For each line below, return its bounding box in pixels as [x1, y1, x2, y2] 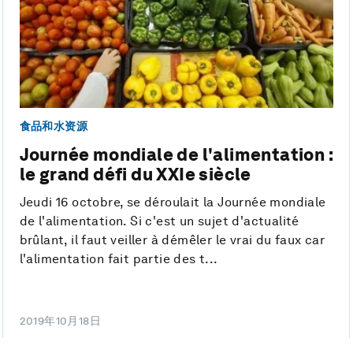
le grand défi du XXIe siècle [19, 164, 251, 185]
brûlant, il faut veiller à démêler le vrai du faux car [19, 232, 325, 248]
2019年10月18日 [19, 314, 102, 328]
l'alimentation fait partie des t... [19, 251, 218, 267]
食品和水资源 [19, 120, 88, 133]
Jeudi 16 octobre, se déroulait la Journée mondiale [19, 195, 326, 210]
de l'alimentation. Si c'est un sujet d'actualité [19, 214, 299, 229]
